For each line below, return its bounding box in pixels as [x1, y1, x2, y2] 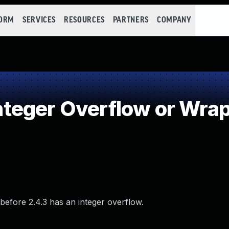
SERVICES [22, 16, 56, 25]
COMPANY [156, 16, 192, 25]
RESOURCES [64, 16, 105, 25]
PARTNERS [112, 16, 149, 25]
